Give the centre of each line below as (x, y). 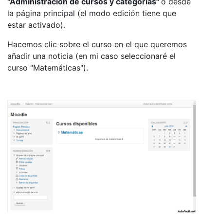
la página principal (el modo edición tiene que (92, 13)
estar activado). (36, 25)
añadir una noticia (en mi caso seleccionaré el (91, 56)
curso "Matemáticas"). (48, 67)
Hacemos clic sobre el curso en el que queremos (97, 44)
